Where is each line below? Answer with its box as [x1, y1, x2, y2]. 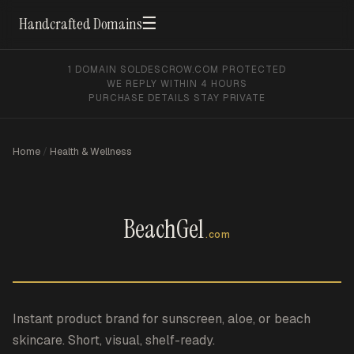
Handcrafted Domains [19, 14, 142, 34]
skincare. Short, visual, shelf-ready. [13, 332, 215, 348]
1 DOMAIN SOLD [68, 63, 148, 75]
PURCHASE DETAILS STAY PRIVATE [88, 92, 266, 104]
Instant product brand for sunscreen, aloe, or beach [13, 311, 311, 327]
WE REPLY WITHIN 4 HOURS [107, 77, 247, 89]
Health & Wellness [50, 145, 132, 158]
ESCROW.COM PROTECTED [147, 63, 286, 75]
